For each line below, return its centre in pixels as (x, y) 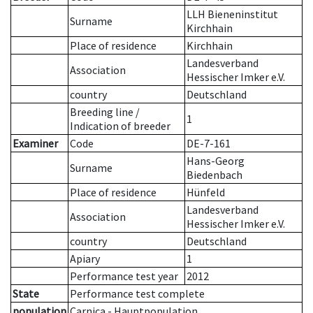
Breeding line (102, 112)
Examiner (35, 144)
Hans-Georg (216, 161)
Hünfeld (206, 192)
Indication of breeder (120, 126)
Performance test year (124, 276)
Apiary (85, 259)
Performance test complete (137, 294)
